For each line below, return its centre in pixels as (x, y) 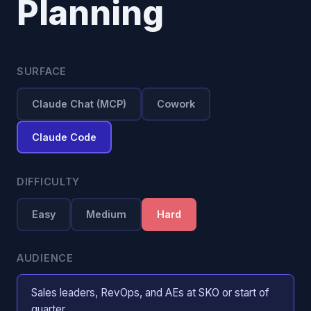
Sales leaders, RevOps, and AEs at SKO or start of (150, 293)
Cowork (176, 104)
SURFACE (42, 72)
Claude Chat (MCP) (79, 104)
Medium (106, 215)
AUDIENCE (45, 258)
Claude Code (64, 137)
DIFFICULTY (49, 181)
